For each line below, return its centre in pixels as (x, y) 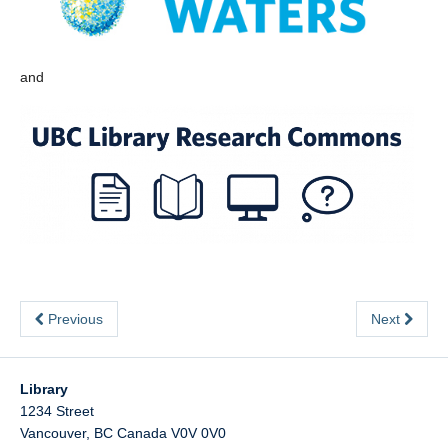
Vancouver (53, 433)
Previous (73, 319)
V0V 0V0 (198, 433)
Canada (142, 433)
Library (44, 389)
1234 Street (57, 411)
